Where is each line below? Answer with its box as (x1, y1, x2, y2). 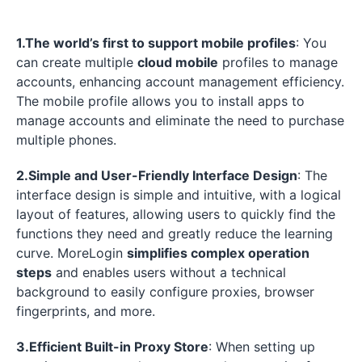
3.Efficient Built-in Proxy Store (16, 338, 208, 355)
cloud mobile (137, 53, 218, 70)
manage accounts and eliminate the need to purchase (16, 112, 344, 128)
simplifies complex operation (127, 244, 309, 261)
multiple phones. (16, 131, 120, 148)
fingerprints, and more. (16, 302, 155, 319)
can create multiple (16, 53, 137, 70)
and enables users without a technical (52, 263, 286, 280)
